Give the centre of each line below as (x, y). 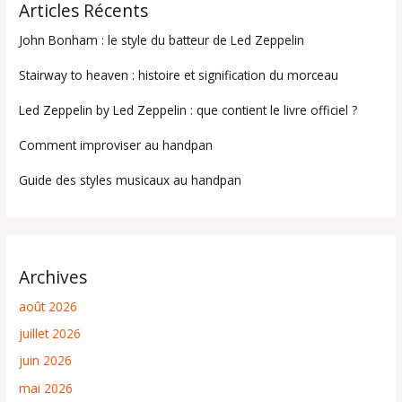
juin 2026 (46, 361)
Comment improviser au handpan (116, 145)
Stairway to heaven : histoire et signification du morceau (179, 75)
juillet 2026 (50, 333)
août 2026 (48, 306)
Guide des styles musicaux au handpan (131, 180)
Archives (53, 277)
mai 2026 (46, 388)
